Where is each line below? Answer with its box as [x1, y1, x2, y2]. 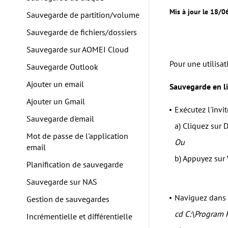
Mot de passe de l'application [26, 131, 128, 141]
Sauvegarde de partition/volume [26, 10, 139, 20]
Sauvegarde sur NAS [26, 177, 97, 187]
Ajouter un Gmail [26, 96, 85, 106]
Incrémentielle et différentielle [26, 211, 132, 221]
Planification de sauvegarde [26, 159, 123, 169]
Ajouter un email [26, 79, 84, 89]
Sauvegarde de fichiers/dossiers [26, 27, 137, 37]
